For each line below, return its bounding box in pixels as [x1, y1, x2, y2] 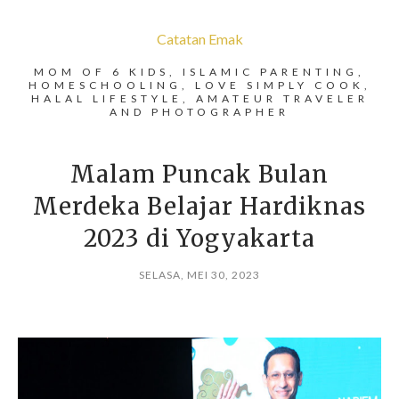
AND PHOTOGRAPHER [110, 105, 289, 118]
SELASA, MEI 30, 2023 [139, 268, 260, 281]
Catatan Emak [156, 30, 243, 47]
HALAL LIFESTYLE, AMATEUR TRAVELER [30, 92, 369, 105]
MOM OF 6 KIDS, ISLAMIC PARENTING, [34, 65, 365, 78]
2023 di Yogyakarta [84, 224, 315, 253]
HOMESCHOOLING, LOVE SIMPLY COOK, [28, 78, 371, 92]
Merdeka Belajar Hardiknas [33, 191, 366, 221]
